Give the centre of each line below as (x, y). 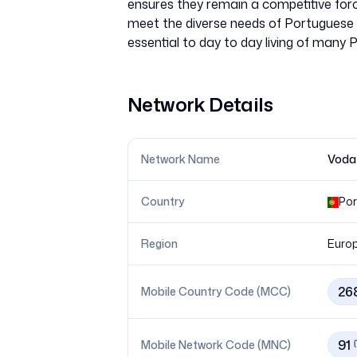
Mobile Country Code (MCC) (216, 291)
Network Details (200, 104)
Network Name (180, 159)
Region (159, 243)
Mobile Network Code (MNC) (216, 345)
